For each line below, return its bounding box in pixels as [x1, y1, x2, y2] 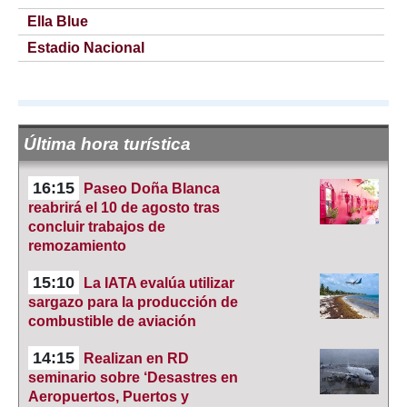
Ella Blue [27, 14, 88, 29]
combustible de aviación [28, 313, 196, 329]
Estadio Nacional [27, 40, 144, 55]
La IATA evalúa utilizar [84, 275, 234, 291]
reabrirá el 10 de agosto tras [28, 200, 220, 215]
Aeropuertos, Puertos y [28, 389, 189, 404]
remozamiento [28, 238, 126, 253]
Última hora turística [24, 134, 191, 154]
